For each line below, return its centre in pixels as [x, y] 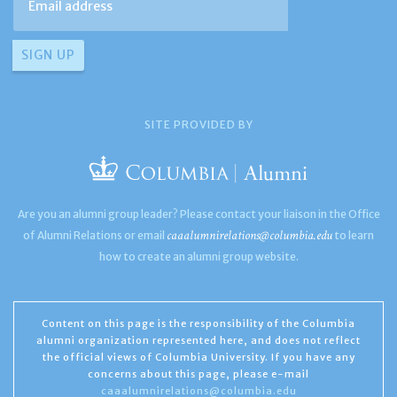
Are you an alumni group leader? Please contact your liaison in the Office [198, 214]
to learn [353, 235]
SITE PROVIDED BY [198, 124]
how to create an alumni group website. [198, 256]
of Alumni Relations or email [95, 235]
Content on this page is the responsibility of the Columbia [198, 323]
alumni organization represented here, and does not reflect [198, 340]
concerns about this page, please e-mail [198, 374]
